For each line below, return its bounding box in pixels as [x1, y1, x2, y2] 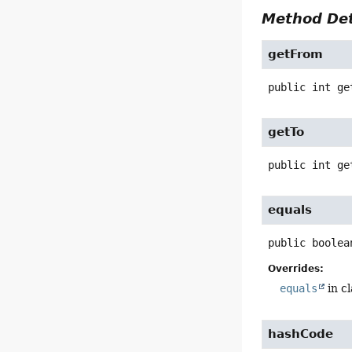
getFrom [268, 47, 324, 62]
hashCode [268, 326, 334, 341]
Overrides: [268, 262, 324, 274]
